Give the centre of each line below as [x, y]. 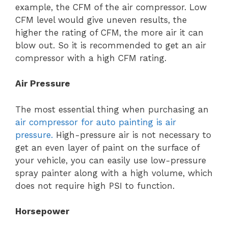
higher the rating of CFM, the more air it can [109, 32]
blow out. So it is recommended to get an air [111, 45]
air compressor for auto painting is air [96, 122]
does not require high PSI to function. [95, 186]
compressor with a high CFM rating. [91, 58]
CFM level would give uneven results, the [101, 20]
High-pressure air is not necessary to [132, 135]
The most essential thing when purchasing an [112, 109]
